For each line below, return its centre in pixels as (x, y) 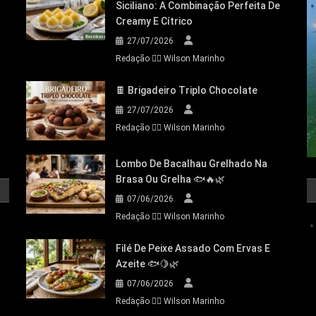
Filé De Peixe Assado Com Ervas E (193, 249)
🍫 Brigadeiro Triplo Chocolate (187, 91)
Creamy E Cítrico (154, 22)
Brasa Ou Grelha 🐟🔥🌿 (171, 180)
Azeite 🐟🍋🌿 (148, 264)
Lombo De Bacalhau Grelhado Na (192, 164)
